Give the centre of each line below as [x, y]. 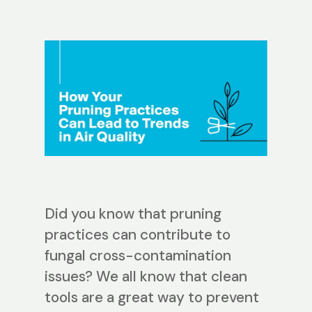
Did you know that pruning [133, 214]
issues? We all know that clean [146, 277]
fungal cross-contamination [138, 256]
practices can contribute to [138, 235]
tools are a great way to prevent [152, 298]
